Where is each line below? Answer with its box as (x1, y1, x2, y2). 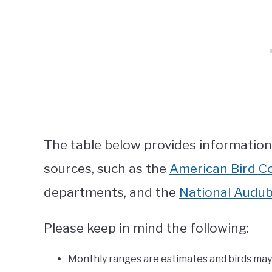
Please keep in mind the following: (44, 220, 249, 236)
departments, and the (44, 185, 179, 200)
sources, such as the (44, 161, 169, 177)
